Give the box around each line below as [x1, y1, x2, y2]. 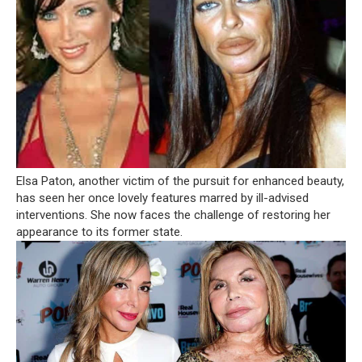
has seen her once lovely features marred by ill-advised [16, 190, 309, 205]
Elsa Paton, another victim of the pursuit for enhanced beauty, [16, 173, 344, 188]
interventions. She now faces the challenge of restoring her [16, 207, 330, 222]
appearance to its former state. [16, 224, 183, 239]
